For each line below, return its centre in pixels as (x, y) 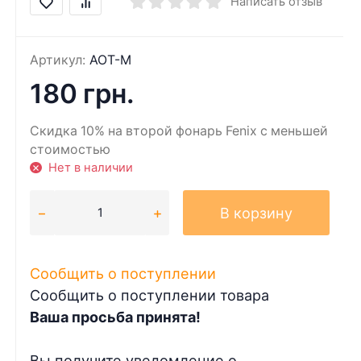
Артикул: (58, 60)
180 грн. (82, 93)
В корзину (257, 213)
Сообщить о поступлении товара (150, 296)
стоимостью (71, 149)
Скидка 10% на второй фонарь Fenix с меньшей (179, 131)
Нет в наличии (91, 167)
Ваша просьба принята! (116, 317)
